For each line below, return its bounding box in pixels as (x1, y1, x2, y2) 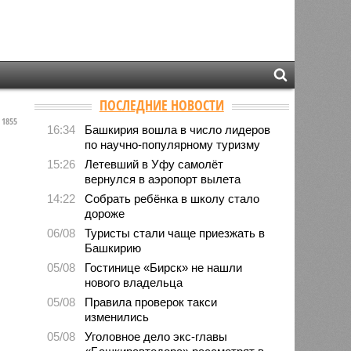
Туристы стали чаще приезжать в (85, 226, 266, 240)
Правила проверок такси (85, 295, 218, 309)
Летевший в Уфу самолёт (85, 157, 224, 171)
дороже (85, 206, 125, 220)
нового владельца (85, 275, 183, 289)
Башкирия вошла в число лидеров (85, 122, 271, 136)
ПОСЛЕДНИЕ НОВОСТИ (99, 95, 224, 114)
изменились (85, 309, 150, 324)
